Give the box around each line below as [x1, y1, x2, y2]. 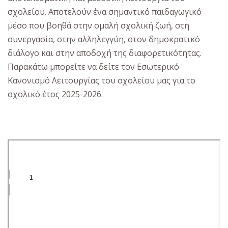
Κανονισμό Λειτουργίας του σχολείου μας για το [8, 75, 195, 87]
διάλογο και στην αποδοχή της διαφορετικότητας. [8, 47, 202, 59]
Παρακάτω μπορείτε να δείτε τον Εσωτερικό [8, 61, 179, 73]
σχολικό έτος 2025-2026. [8, 89, 103, 100]
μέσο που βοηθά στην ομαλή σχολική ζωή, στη [8, 20, 189, 32]
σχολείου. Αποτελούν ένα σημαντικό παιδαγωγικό [8, 6, 202, 18]
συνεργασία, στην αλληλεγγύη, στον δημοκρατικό [8, 34, 200, 45]
